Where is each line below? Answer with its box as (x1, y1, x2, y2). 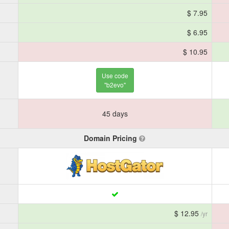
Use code (102, 71, 128, 80)
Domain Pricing (84, 133, 139, 143)
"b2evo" (104, 80, 126, 89)
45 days (102, 108, 128, 119)
